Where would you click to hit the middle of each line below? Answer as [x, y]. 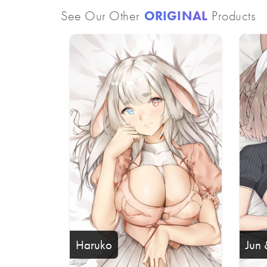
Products [232, 15]
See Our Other [102, 15]
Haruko [94, 244]
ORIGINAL [176, 15]
